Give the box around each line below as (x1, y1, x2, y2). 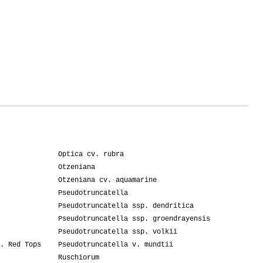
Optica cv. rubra (58, 150, 124, 159)
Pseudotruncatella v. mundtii (58, 241, 173, 249)
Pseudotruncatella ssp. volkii (58, 228, 177, 237)
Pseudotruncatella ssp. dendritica (58, 202, 194, 211)
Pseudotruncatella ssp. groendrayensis (58, 215, 210, 224)
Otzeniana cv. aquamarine (58, 176, 157, 185)
